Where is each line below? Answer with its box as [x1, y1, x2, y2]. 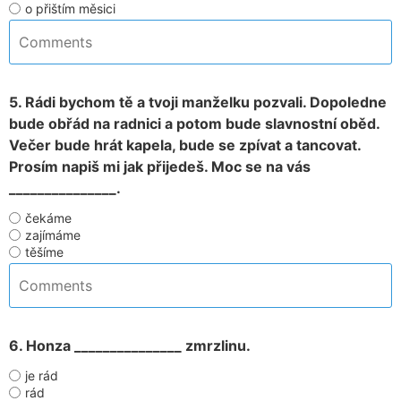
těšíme [25, 244, 64, 260]
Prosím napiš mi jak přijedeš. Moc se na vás [9, 158, 311, 175]
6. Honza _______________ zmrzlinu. [9, 337, 251, 354]
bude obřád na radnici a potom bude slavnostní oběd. [9, 115, 380, 132]
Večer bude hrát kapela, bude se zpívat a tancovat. [9, 136, 361, 154]
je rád [25, 368, 58, 383]
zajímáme [25, 227, 81, 243]
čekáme [25, 210, 72, 226]
